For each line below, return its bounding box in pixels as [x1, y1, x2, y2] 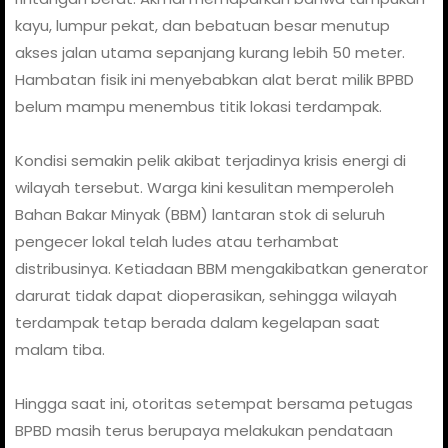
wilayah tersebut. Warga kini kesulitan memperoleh [15, 176, 394, 198]
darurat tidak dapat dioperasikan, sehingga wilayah [15, 284, 397, 306]
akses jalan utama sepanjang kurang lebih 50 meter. [15, 41, 405, 63]
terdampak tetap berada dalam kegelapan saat [15, 311, 380, 333]
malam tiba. [15, 338, 105, 360]
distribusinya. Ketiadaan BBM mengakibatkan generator [15, 257, 428, 279]
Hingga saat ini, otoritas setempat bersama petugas [15, 392, 413, 414]
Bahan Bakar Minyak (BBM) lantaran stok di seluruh [15, 203, 385, 225]
